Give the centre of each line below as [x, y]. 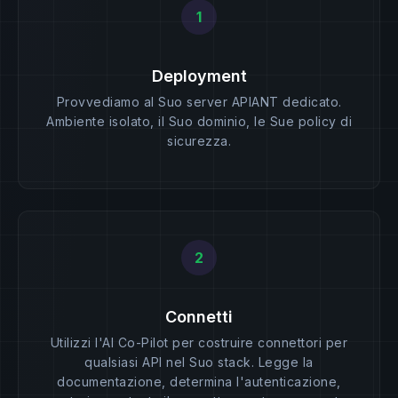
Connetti [199, 317]
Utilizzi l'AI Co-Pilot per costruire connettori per [199, 343]
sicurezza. [199, 141]
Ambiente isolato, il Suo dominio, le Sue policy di [199, 122]
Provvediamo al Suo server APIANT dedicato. [199, 102]
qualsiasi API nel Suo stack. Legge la [199, 362]
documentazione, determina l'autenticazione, [199, 382]
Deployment [199, 76]
